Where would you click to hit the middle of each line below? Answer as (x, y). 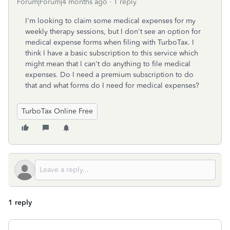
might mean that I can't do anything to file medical (108, 64)
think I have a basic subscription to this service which (112, 53)
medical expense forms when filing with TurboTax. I (110, 42)
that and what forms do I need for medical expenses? (112, 85)
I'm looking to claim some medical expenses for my (110, 21)
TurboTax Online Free (57, 111)
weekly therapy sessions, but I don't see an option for (113, 32)
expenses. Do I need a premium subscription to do (109, 75)
